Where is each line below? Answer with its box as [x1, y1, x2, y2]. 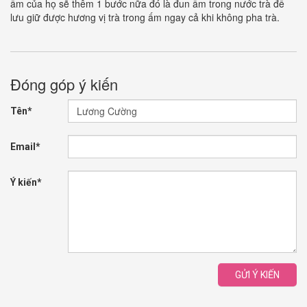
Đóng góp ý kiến [10, 73, 118, 95]
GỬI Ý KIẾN [235, 269, 280, 280]
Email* [10, 140, 40, 152]
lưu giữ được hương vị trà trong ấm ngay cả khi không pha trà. [10, 10, 280, 24]
